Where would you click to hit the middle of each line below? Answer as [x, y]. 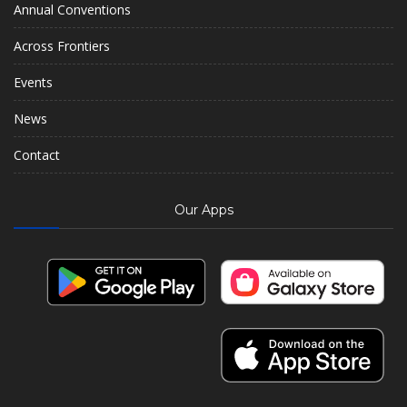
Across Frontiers [62, 45]
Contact [37, 154]
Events [33, 82]
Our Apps [203, 209]
